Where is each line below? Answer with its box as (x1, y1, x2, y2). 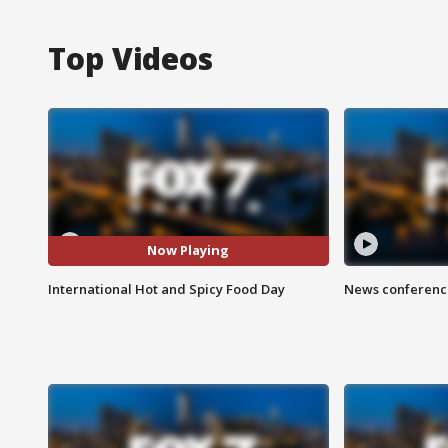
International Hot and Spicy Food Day (48, 279, 285, 298)
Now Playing (147, 241, 230, 260)
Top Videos (48, 37, 213, 79)
